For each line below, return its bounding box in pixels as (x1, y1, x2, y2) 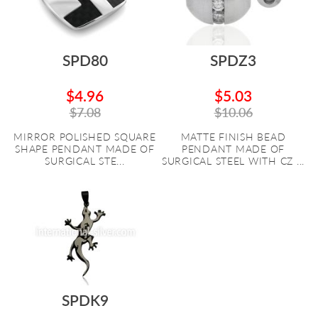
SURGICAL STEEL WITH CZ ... (161, 155, 305, 167)
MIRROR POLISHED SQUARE (13, 131, 156, 143)
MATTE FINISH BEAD (180, 131, 286, 143)
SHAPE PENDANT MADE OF (15, 143, 155, 155)
